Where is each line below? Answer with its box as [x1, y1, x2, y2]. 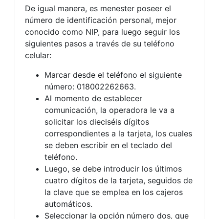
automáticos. [44, 198, 92, 209]
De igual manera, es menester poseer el [25, 3, 171, 13]
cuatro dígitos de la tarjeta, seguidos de [44, 175, 193, 185]
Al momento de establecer [44, 93, 142, 103]
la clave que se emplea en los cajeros [44, 187, 183, 197]
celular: [25, 50, 51, 60]
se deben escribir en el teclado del [44, 140, 172, 150]
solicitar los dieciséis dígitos [44, 116, 149, 127]
